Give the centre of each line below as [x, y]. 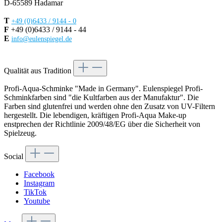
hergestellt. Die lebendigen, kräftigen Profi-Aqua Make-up [95, 115]
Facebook [39, 174]
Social [15, 157]
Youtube [37, 201]
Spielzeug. [20, 133]
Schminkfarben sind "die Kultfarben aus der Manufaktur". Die [101, 98]
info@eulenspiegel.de [42, 39]
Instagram [39, 183]
